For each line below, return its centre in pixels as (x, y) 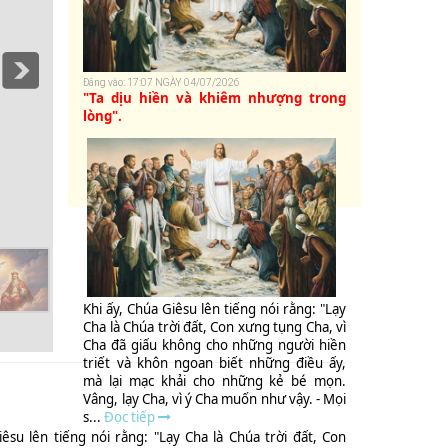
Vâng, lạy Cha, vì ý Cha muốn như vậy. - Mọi (214, 398)
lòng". (103, 116)
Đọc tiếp (131, 416)
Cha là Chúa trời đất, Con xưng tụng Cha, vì (214, 326)
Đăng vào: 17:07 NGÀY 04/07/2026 (162, 83)
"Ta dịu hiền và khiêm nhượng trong (214, 98)
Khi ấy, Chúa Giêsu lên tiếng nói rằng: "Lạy (214, 308)
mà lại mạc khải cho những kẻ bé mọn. (214, 380)
